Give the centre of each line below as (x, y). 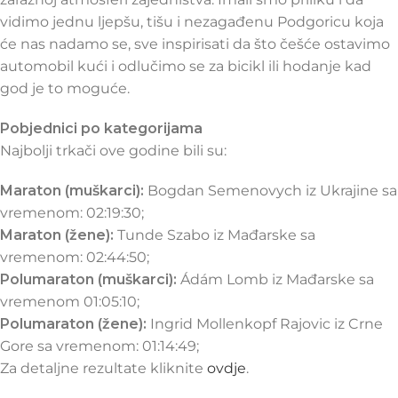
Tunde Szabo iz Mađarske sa (215, 235)
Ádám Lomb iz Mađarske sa (275, 279)
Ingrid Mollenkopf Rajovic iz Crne (265, 323)
